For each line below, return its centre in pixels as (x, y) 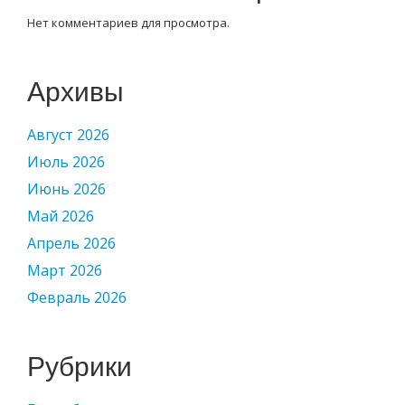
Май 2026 (61, 216)
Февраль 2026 (77, 297)
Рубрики (80, 367)
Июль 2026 (66, 162)
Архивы (75, 92)
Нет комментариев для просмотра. (128, 23)
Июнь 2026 (66, 189)
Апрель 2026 (71, 243)
